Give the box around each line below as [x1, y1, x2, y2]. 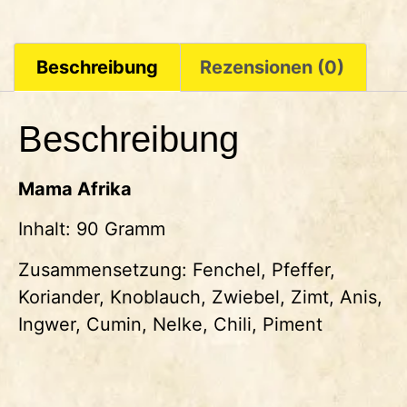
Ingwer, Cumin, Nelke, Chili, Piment [18, 313, 323, 335]
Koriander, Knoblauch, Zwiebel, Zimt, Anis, [18, 285, 382, 308]
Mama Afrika [18, 177, 132, 200]
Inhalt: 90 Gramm [18, 218, 165, 241]
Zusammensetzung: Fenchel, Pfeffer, [18, 258, 335, 281]
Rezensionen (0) [200, 55, 344, 78]
